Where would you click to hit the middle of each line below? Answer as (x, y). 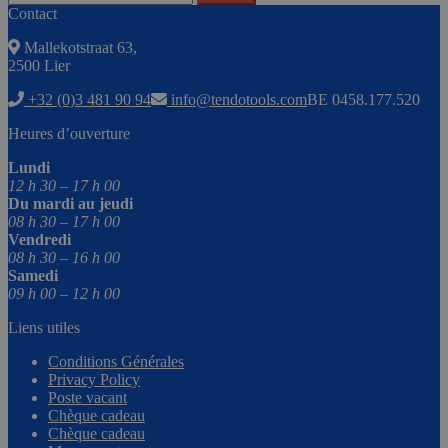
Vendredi (39, 240)
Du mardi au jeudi (70, 204)
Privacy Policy (94, 380)
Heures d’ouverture (69, 134)
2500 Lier (39, 66)
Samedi (33, 276)
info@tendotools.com (239, 100)
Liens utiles (44, 328)
